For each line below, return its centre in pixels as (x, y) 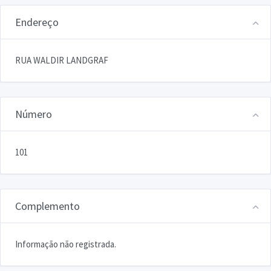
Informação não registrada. (66, 244)
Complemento (47, 206)
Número (34, 114)
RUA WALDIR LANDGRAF (62, 60)
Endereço (37, 22)
